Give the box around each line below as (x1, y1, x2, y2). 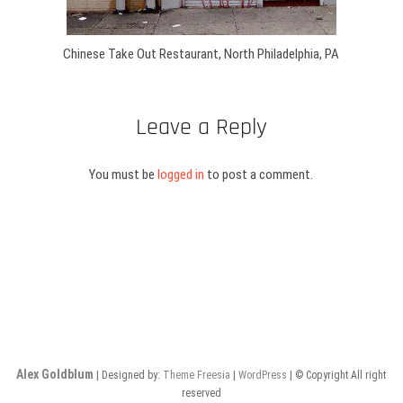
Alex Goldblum (16, 366, 94, 381)
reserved (181, 386, 221, 399)
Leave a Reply (135, 112, 267, 142)
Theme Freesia (163, 368, 231, 381)
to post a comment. (204, 166, 314, 183)
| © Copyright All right (287, 368, 387, 381)
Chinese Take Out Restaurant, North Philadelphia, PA (63, 46, 340, 62)
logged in (157, 166, 205, 183)
